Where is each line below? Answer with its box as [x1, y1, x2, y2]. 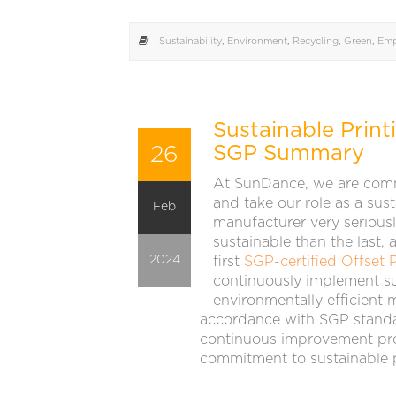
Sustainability [159, 36, 222, 47]
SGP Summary [213, 143, 364, 165]
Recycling [293, 36, 339, 47]
